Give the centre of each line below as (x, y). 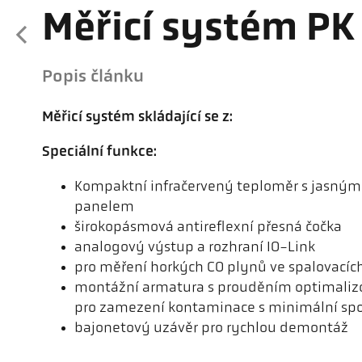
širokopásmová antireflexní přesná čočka (208, 227)
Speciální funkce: (99, 152)
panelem (104, 207)
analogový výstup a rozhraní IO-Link (195, 247)
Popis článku (93, 77)
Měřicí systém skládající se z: (137, 117)
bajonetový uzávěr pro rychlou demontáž (211, 328)
